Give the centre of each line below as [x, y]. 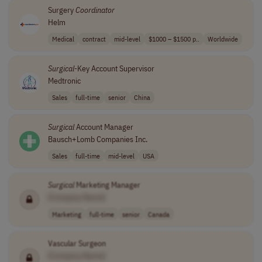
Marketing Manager [107, 185]
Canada [158, 214]
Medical [63, 39]
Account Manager [104, 127]
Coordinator [95, 10]
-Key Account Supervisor [114, 68]
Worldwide [223, 39]
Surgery [61, 10]
